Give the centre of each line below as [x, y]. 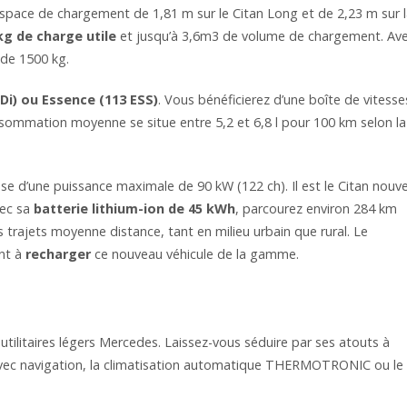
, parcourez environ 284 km [316, 208]
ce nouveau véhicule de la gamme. [195, 253]
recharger [58, 253]
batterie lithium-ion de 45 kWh [134, 208]
